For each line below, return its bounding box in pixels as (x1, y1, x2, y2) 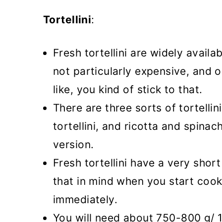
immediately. (53, 193, 118, 206)
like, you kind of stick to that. (53, 83, 203, 96)
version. (53, 138, 94, 151)
